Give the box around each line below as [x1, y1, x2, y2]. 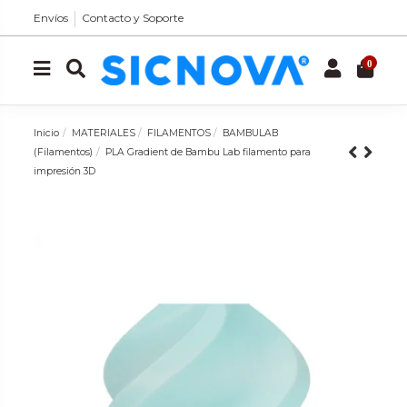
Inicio [34, 126, 60, 139]
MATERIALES [71, 126, 135, 139]
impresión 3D [34, 164, 96, 177]
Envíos [34, 11, 69, 25]
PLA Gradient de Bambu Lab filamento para [104, 145, 311, 158]
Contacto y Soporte [82, 11, 184, 25]
